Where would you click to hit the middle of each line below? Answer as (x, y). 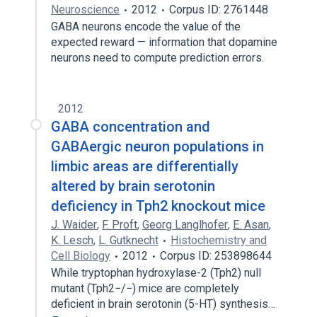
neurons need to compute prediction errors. (159, 58)
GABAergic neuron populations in (157, 146)
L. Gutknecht (128, 240)
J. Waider (74, 225)
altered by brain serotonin (133, 186)
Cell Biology (81, 256)
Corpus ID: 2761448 (219, 10)
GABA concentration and (131, 127)
